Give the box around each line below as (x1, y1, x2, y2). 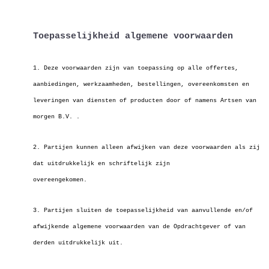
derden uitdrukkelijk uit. (33, 240, 123, 246)
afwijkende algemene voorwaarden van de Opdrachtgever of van (33, 223, 246, 230)
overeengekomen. (33, 177, 87, 183)
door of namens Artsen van (166, 97, 256, 104)
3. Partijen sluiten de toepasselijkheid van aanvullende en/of (33, 207, 253, 214)
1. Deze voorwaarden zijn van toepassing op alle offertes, (33, 65, 238, 71)
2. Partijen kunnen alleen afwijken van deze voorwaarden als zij (33, 144, 260, 151)
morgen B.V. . (33, 113, 80, 120)
